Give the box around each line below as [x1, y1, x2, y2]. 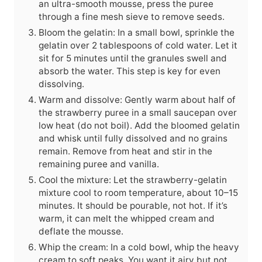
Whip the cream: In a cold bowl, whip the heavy [39, 242, 239, 253]
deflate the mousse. [39, 226, 123, 237]
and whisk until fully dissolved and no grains [39, 133, 227, 144]
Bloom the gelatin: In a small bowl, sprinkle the [39, 27, 235, 39]
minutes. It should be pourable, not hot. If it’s [39, 200, 227, 212]
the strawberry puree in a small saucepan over [39, 107, 237, 119]
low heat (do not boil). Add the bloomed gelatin [39, 120, 240, 132]
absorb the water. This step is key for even [39, 65, 220, 77]
